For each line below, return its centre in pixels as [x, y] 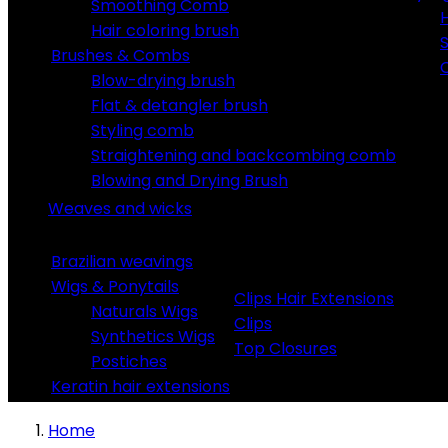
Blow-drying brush [163, 80]
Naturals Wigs [144, 311]
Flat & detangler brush [179, 105]
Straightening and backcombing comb [243, 155]
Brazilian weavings [122, 261]
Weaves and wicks [120, 208]
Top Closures [285, 348]
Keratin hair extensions [140, 386]
